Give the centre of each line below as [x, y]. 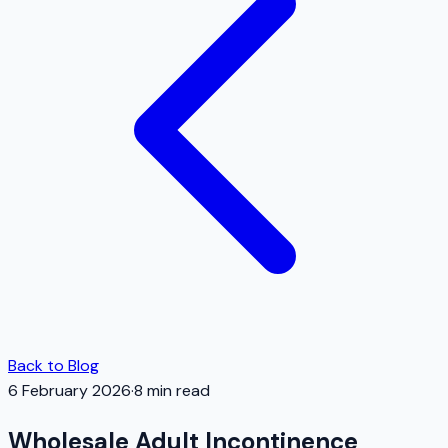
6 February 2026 [69, 390]
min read [178, 390]
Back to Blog [53, 365]
